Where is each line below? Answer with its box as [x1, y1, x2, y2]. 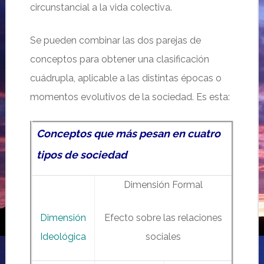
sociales [145, 231, 181, 242]
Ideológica [40, 231, 87, 242]
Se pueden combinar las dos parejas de [29, 35, 201, 46]
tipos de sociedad [37, 148, 128, 161]
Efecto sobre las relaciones [104, 212, 222, 223]
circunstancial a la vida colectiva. [29, 2, 172, 13]
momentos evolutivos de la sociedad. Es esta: [29, 91, 230, 103]
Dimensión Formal [123, 179, 203, 190]
